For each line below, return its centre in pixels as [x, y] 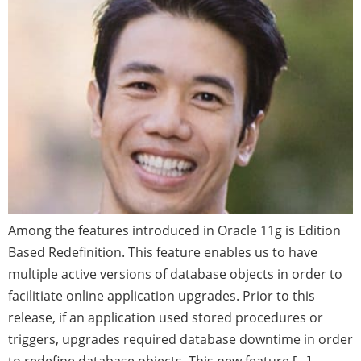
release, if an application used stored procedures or [166, 318]
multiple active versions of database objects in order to [175, 274]
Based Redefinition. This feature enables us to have [163, 253]
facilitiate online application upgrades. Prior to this [162, 296]
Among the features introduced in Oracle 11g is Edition [174, 231]
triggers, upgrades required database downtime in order [180, 340]
